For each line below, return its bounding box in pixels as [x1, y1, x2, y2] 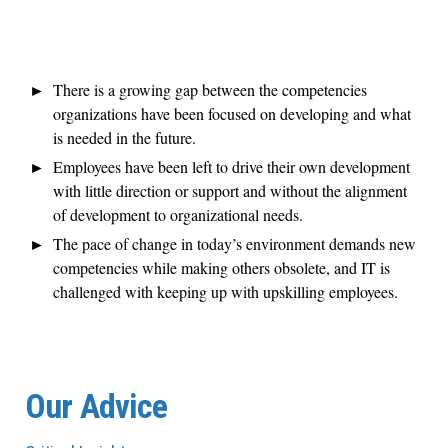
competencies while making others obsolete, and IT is [53, 256, 390, 278]
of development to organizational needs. [53, 203, 303, 225]
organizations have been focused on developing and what [53, 102, 411, 124]
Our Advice [25, 385, 168, 426]
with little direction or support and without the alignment [53, 179, 407, 201]
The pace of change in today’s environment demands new [53, 232, 416, 254]
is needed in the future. [53, 126, 196, 148]
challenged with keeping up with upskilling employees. [53, 280, 398, 302]
